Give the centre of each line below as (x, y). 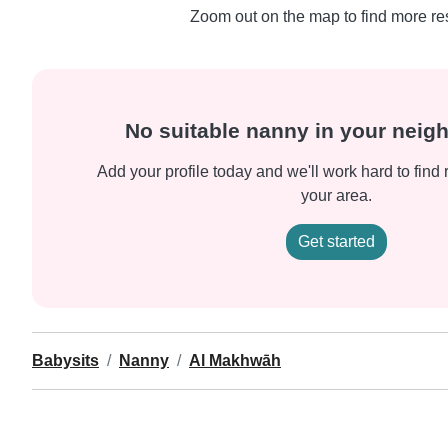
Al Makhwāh (235, 360)
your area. (336, 195)
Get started (336, 241)
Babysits (65, 360)
